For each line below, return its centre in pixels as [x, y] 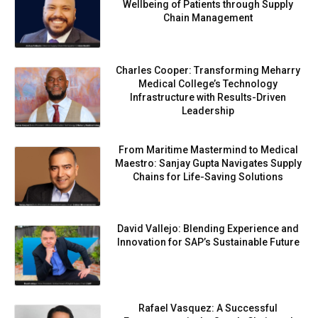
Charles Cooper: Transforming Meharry [208, 71]
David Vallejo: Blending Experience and [208, 229]
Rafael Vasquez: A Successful [208, 308]
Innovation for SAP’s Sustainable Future [208, 242]
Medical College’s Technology [208, 84]
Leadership [208, 111]
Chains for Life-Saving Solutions [208, 176]
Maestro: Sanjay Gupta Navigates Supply [208, 163]
